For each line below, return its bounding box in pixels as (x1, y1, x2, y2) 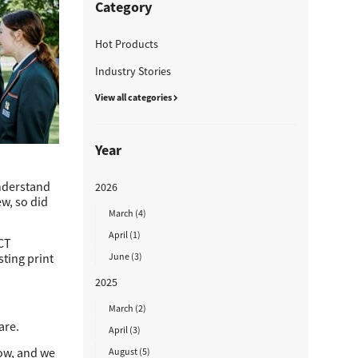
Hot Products (94, 37, 158, 51)
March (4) (108, 207, 146, 219)
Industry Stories (94, 64, 171, 78)
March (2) (108, 302, 146, 314)
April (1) (108, 229, 141, 241)
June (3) (108, 250, 142, 262)
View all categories (94, 91, 173, 103)
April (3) (108, 324, 141, 336)
